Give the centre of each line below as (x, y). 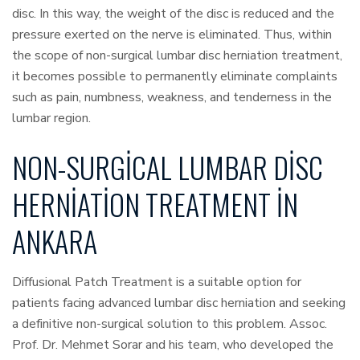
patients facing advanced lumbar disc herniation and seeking (179, 303)
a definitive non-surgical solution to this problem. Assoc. (170, 324)
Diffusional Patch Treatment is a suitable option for (157, 282)
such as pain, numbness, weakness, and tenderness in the (172, 98)
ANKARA (55, 241)
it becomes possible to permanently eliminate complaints (175, 77)
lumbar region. (51, 119)
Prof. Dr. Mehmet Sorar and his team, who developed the (173, 345)
